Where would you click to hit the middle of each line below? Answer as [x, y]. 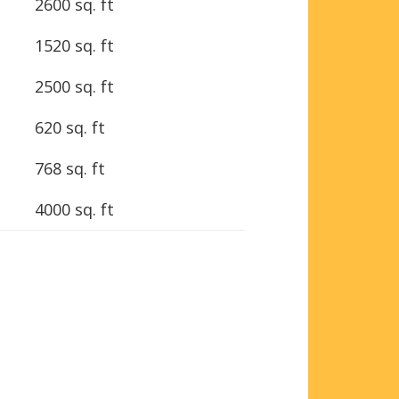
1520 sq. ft [74, 45]
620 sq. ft [70, 127]
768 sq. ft [70, 168]
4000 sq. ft [74, 209]
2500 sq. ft [74, 86]
